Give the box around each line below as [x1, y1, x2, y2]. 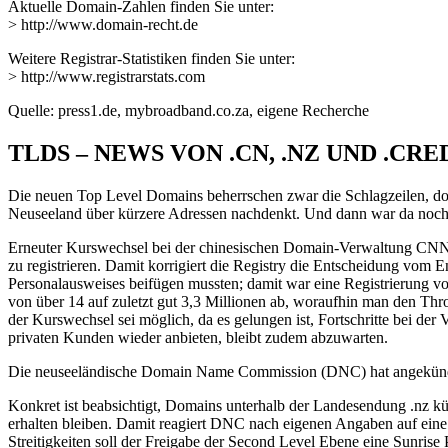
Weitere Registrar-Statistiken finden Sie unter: [8, 50, 295, 68]
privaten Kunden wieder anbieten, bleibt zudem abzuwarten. [8, 329, 388, 347]
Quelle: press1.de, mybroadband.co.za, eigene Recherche [8, 102, 369, 120]
